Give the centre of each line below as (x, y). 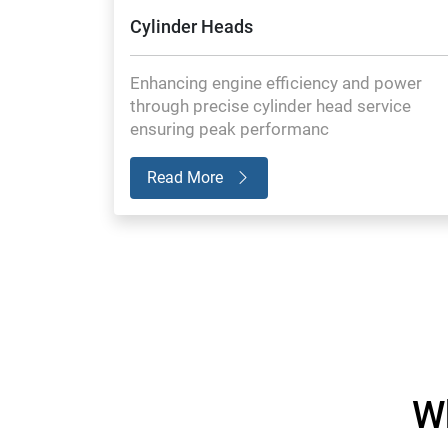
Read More (187, 177)
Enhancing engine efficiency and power (276, 82)
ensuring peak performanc (229, 128)
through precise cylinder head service (270, 105)
